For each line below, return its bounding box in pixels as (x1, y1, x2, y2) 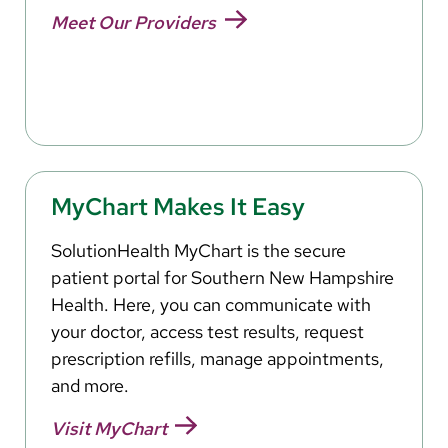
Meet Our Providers (51, 11, 216, 35)
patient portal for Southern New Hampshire (51, 265, 394, 289)
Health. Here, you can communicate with (51, 292, 371, 316)
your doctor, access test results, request (51, 319, 364, 343)
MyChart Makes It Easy (51, 190, 305, 222)
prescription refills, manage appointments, (51, 346, 384, 370)
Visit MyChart (51, 417, 167, 441)
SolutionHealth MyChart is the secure (51, 238, 346, 262)
